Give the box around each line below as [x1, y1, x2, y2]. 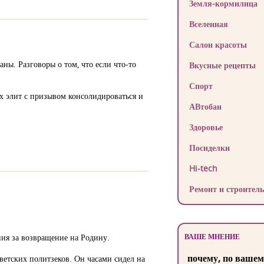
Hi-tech [189, 163, 217, 174]
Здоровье [189, 121, 223, 133]
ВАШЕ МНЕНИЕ [184, 232, 240, 242]
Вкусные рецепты [189, 60, 256, 71]
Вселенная [189, 18, 228, 29]
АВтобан [189, 101, 222, 112]
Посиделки [189, 142, 230, 153]
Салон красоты [189, 39, 247, 50]
